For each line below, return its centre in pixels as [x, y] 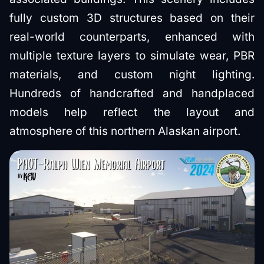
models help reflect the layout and [132, 112]
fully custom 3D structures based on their [132, 18]
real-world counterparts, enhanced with [132, 37]
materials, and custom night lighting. [132, 75]
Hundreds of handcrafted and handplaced [132, 93]
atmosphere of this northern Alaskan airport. [125, 131]
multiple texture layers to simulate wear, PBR [132, 56]
